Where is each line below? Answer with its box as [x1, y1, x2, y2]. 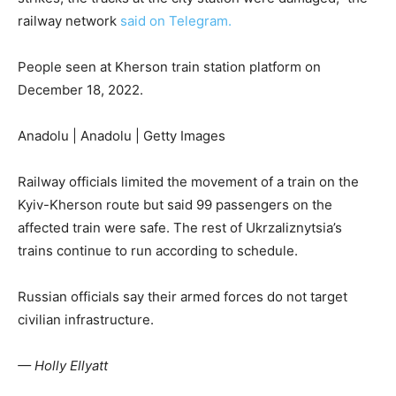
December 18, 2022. [18, 81, 147, 99]
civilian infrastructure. [18, 311, 154, 329]
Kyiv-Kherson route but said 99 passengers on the [18, 196, 332, 214]
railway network [18, 12, 120, 30]
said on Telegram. [120, 12, 232, 30]
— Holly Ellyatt [18, 357, 108, 375]
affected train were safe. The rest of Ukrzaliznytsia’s [18, 219, 342, 237]
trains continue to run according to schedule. [18, 242, 298, 260]
